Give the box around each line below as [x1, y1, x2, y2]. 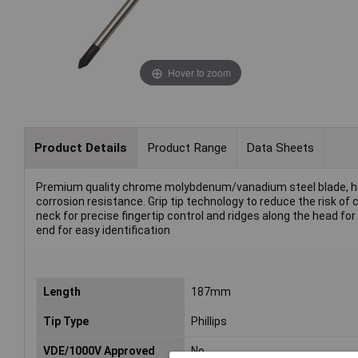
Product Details [34, 140, 127, 155]
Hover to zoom [167, 65, 231, 79]
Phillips [191, 315, 228, 328]
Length [43, 285, 81, 299]
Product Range [146, 140, 227, 155]
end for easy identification [36, 224, 170, 237]
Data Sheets [246, 140, 315, 155]
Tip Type [43, 315, 89, 328]
